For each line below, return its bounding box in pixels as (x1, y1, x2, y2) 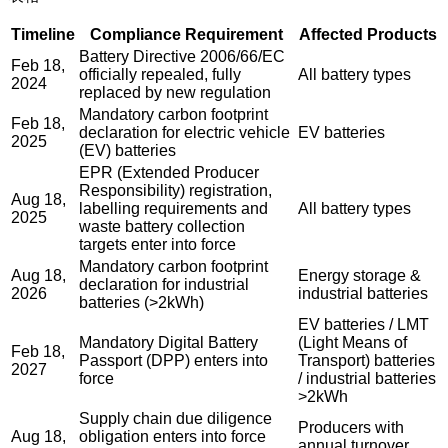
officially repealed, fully (79, 65, 241, 83)
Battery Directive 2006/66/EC (79, 47, 285, 65)
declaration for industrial (79, 275, 249, 293)
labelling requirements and (79, 199, 268, 217)
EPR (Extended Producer (79, 163, 259, 181)
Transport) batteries (298, 351, 435, 369)
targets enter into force (79, 235, 236, 253)
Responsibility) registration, (79, 181, 272, 199)
